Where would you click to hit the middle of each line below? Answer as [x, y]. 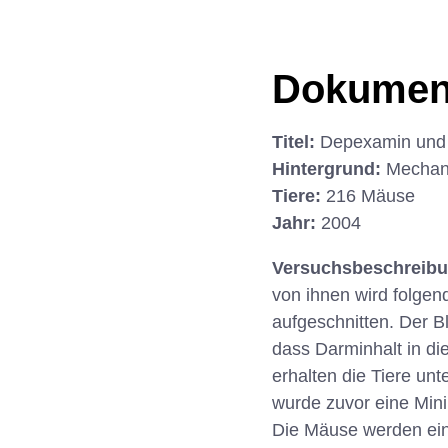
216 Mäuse [370, 196]
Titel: [296, 142]
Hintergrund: [329, 169]
